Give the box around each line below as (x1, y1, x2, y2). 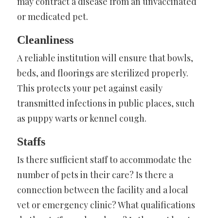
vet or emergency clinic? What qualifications (17, 199, 195, 211)
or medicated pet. (17, 11, 88, 23)
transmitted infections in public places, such (17, 97, 195, 109)
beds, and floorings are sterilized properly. (17, 67, 188, 79)
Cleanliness (17, 34, 73, 47)
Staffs (17, 135, 45, 148)
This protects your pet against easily (17, 82, 163, 94)
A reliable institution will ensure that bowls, (17, 52, 193, 64)
